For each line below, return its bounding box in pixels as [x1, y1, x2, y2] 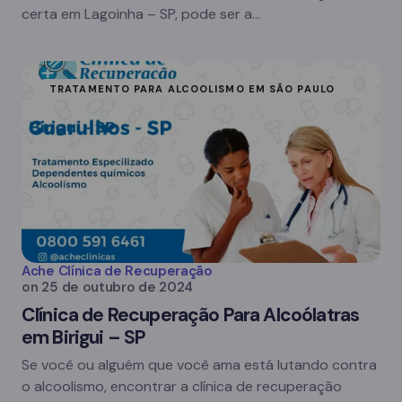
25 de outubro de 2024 [41, 278, 194, 296]
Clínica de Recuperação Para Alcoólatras [22, 302, 360, 328]
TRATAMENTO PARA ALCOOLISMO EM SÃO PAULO [49, 83, 335, 95]
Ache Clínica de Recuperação [22, 262, 213, 280]
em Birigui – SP [22, 325, 146, 350]
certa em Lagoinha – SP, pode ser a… [22, 4, 260, 23]
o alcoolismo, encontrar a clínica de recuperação [22, 377, 342, 396]
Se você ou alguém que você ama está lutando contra [22, 355, 377, 374]
